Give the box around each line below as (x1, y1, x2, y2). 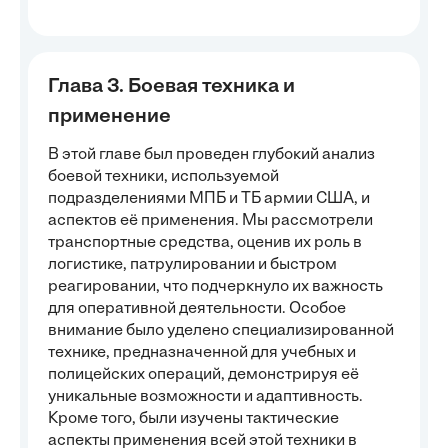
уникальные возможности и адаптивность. (48, 389, 363, 405)
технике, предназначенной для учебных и (48, 345, 356, 361)
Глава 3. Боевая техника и (48, 77, 295, 97)
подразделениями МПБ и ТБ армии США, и (48, 191, 370, 207)
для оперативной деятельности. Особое (48, 301, 346, 317)
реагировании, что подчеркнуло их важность (48, 279, 383, 295)
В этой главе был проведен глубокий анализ (48, 147, 375, 163)
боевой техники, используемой (48, 169, 279, 185)
